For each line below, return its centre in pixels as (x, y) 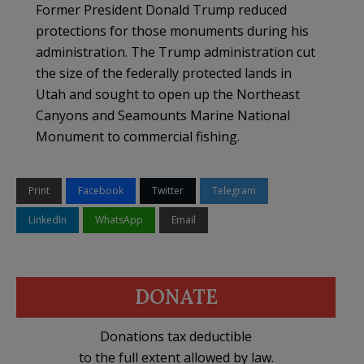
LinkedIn (48, 220)
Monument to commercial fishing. (138, 137)
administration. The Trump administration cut (175, 52)
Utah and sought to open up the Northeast (168, 95)
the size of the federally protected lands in (164, 74)
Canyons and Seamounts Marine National (163, 116)
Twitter (168, 191)
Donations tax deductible (176, 337)
